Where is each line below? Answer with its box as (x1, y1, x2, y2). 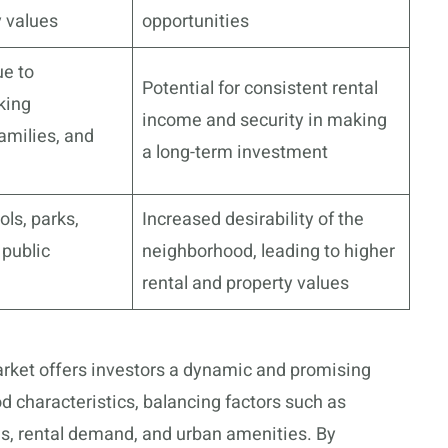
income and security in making (142, 107, 387, 135)
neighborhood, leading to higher (142, 238, 395, 266)
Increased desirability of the (142, 206, 364, 234)
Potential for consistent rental (142, 75, 378, 103)
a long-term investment (142, 139, 328, 167)
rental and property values (142, 270, 349, 298)
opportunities (142, 8, 249, 36)
